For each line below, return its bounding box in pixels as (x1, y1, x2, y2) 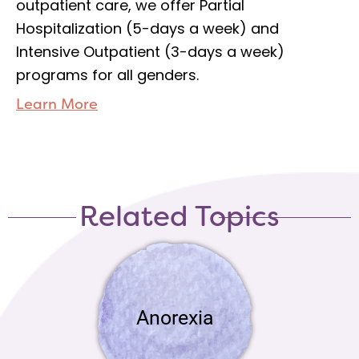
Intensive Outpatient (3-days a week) (16, 42, 284, 63)
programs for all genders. (16, 65, 199, 86)
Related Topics (79, 198, 280, 236)
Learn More (16, 95, 98, 115)
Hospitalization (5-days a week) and (16, 18, 279, 39)
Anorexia (135, 306, 214, 330)
